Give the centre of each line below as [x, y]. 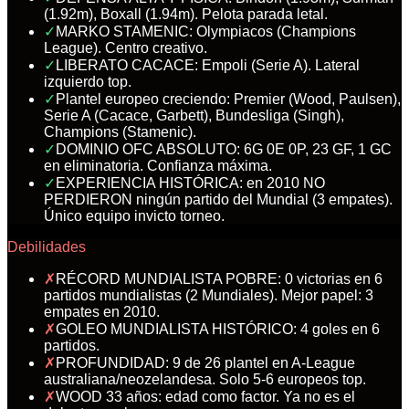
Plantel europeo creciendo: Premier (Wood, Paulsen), [228, 99]
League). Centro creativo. [126, 47]
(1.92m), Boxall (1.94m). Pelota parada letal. [186, 14]
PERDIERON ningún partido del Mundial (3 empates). [218, 199]
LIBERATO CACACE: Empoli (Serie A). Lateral [208, 65]
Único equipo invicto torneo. [134, 215]
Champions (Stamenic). [120, 131]
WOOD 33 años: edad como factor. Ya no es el [205, 396]
